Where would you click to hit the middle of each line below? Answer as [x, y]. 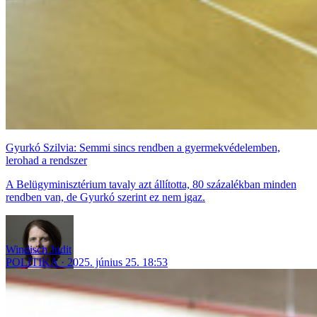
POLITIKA [32, 262]
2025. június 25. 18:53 [117, 262]
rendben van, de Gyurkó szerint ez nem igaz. [105, 197]
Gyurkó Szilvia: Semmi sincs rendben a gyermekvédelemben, [143, 147]
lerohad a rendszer [46, 160]
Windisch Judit [39, 249]
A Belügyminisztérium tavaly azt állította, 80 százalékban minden [151, 184]
